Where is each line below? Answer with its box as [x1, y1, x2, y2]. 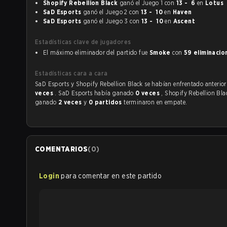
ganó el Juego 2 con [129, 8, 141, 16]
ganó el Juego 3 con [130, 17, 141, 25]
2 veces [58, 98, 84, 106]
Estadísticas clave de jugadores [35, 38, 131, 46]
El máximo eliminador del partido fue [43, 49, 149, 56]
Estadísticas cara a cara [35, 69, 108, 77]
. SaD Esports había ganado [55, 89, 136, 97]
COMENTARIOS [35, 145, 88, 153]
